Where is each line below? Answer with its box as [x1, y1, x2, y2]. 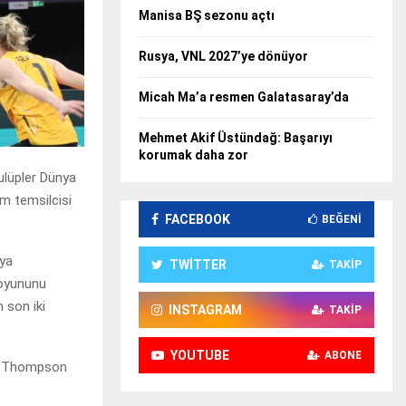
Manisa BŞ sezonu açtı [139, 7, 275, 23]
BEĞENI [322, 212, 362, 226]
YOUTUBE [170, 347, 229, 362]
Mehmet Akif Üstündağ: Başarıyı [139, 130, 333, 145]
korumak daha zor [139, 147, 248, 162]
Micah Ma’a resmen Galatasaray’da [139, 89, 349, 104]
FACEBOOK [165, 211, 230, 227]
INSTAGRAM [169, 302, 242, 317]
